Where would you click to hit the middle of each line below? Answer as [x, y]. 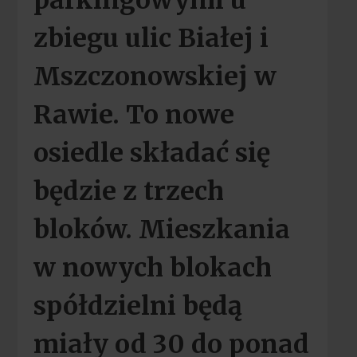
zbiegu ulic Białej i [151, 39]
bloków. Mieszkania [161, 230]
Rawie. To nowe [133, 115]
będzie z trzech [128, 192]
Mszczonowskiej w [155, 77]
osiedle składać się [151, 153]
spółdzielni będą [137, 306]
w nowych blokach [152, 268]
